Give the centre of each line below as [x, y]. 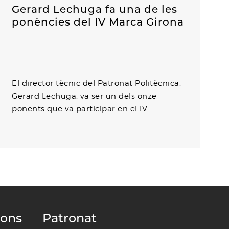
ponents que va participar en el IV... [82, 109]
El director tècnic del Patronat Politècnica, [97, 84]
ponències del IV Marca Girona [98, 22]
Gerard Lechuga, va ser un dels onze [84, 96]
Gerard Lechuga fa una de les [95, 9]
